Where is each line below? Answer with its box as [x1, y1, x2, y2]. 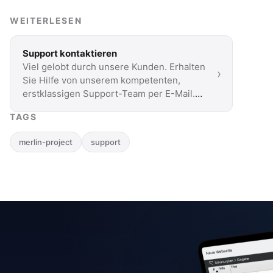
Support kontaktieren [23, 48, 117, 59]
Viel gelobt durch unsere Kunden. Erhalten [23, 61, 205, 73]
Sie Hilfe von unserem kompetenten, [23, 74, 180, 86]
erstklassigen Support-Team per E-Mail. [23, 88, 195, 99]
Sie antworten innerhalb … [23, 101, 136, 113]
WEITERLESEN [10, 15, 82, 26]
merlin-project [19, 137, 73, 147]
